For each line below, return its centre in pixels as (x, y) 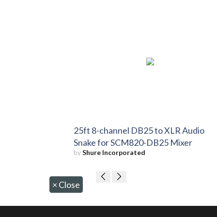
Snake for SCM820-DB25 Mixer (133, 142)
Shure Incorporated (114, 152)
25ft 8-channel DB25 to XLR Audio (139, 130)
